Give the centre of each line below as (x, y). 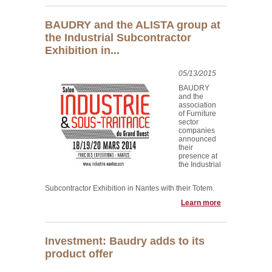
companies (197, 131)
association (197, 105)
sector (189, 122)
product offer (79, 254)
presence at (198, 156)
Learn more (201, 203)
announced (197, 139)
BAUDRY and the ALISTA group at (133, 25)
